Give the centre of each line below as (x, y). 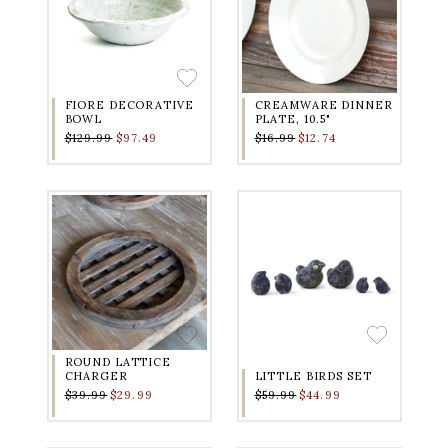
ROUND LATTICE (117, 362)
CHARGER (96, 376)
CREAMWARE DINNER (323, 105)
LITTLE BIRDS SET (313, 376)
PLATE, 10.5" (292, 119)
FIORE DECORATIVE (129, 105)
